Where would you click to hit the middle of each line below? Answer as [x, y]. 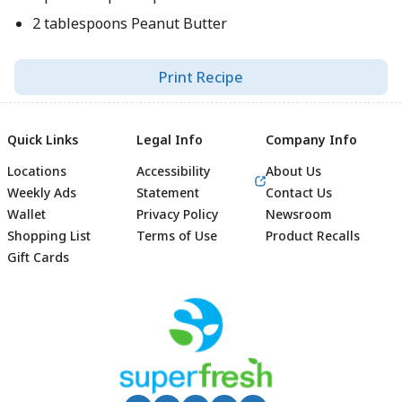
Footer [238, 326]
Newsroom [299, 214]
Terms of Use [177, 236]
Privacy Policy [177, 214]
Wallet [26, 214]
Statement [168, 192]
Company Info [311, 140]
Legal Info [170, 140]
